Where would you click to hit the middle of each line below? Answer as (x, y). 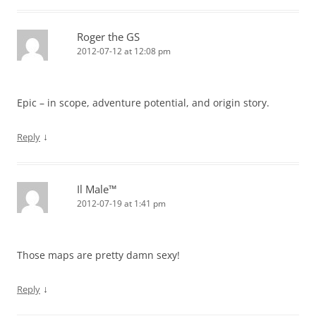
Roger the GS (108, 37)
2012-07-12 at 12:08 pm (124, 51)
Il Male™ (97, 189)
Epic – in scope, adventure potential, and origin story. (143, 103)
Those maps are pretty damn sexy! (98, 255)
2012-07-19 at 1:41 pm (121, 204)
